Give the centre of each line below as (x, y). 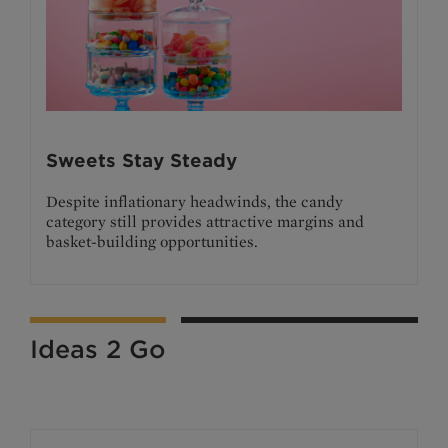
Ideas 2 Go (98, 349)
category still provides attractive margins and (205, 221)
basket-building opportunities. (152, 241)
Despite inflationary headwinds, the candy (194, 201)
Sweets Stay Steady (141, 160)
